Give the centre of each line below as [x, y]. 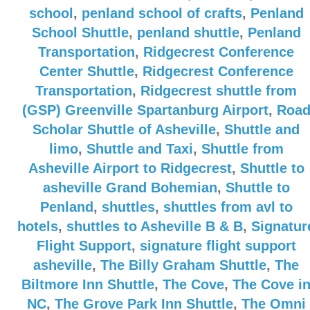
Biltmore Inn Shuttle [88, 284]
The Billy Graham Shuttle [183, 265]
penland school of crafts [162, 13]
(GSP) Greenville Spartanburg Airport [145, 110]
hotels [38, 226]
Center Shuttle [86, 71]
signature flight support [218, 246]
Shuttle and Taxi [139, 149]
